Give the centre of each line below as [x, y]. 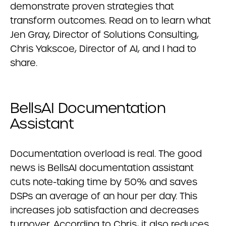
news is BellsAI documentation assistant [102, 168]
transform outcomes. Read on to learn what [110, 20]
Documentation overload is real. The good [106, 154]
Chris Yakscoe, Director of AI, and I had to [103, 49]
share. [24, 63]
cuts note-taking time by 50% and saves [104, 182]
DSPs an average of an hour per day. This [104, 196]
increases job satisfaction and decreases [104, 210]
